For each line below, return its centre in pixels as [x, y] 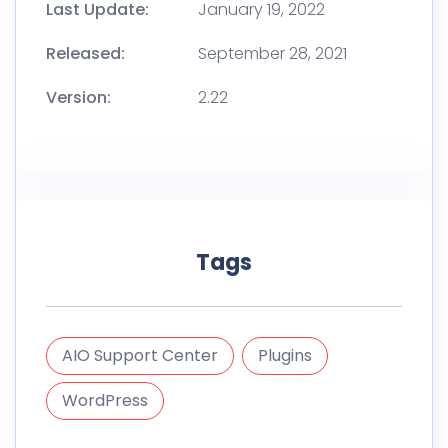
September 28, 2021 [272, 54]
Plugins [285, 356]
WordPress [105, 401]
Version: [78, 98]
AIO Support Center [140, 356]
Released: [85, 54]
